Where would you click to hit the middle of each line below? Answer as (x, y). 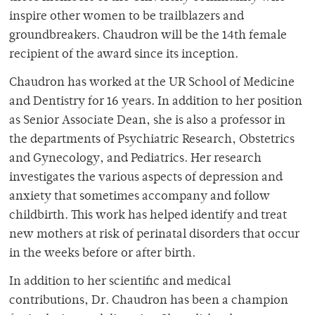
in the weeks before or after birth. (102, 254)
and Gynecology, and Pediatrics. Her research (135, 159)
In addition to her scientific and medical (120, 282)
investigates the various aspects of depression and (146, 178)
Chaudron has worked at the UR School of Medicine (152, 83)
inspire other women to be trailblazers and (127, 17)
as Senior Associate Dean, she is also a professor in (147, 121)
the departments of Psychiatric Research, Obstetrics (152, 140)
